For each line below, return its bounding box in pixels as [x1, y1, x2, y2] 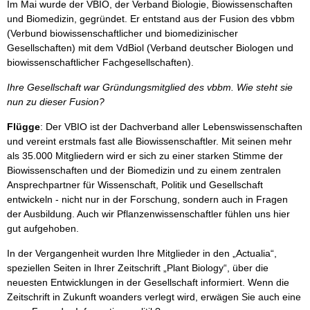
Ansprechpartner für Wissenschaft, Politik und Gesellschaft [7, 179, 263, 190]
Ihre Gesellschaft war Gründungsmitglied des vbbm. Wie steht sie [7, 82, 293, 93]
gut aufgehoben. [7, 223, 79, 234]
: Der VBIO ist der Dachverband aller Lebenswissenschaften [40, 121, 302, 132]
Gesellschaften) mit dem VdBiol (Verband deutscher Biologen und [7, 42, 293, 53]
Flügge [7, 121, 40, 132]
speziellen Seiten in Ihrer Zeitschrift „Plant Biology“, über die [7, 262, 268, 273]
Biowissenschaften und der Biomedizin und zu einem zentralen [7, 165, 281, 176]
